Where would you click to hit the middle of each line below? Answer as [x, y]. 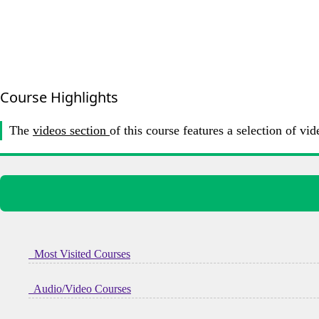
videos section [71, 130]
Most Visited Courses [79, 253]
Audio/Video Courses [80, 288]
